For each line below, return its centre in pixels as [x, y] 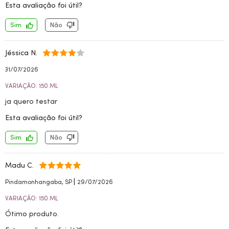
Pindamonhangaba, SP [39, 182]
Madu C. [19, 165]
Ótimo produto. [32, 214]
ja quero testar [31, 101]
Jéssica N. [21, 53]
